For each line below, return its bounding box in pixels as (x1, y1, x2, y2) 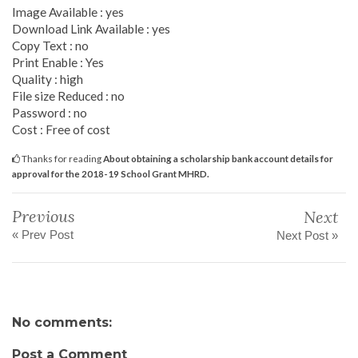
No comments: (12, 314, 112, 330)
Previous (12, 205, 75, 226)
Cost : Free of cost (12, 121, 110, 137)
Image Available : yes (12, 4, 124, 19)
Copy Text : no (12, 38, 89, 53)
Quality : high (12, 71, 83, 86)
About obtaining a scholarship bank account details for (103, 152, 333, 164)
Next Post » (276, 228, 338, 242)
